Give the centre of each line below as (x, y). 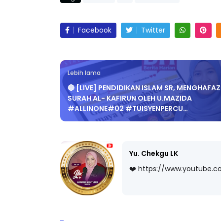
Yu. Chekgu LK (154, 145)
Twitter (153, 22)
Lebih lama (84, 65)
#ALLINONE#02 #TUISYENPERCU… (128, 100)
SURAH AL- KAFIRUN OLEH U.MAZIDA (130, 90)
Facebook (95, 22)
